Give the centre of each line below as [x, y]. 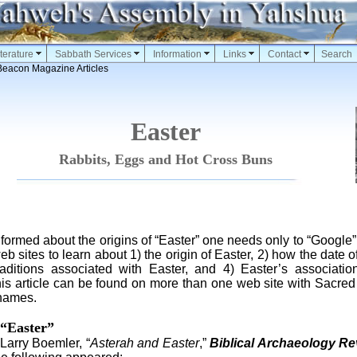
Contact [284, 54]
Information [177, 54]
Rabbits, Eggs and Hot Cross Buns [166, 159]
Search [336, 54]
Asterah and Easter [144, 343]
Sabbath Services [93, 54]
